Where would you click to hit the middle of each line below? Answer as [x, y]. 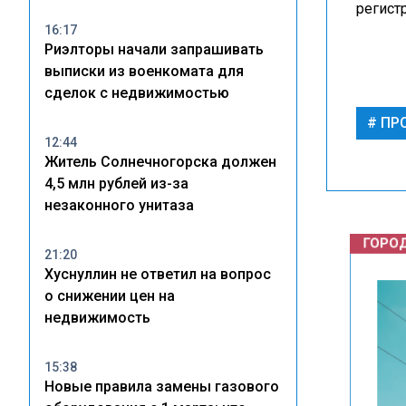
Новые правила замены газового [162, 387]
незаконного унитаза [119, 205]
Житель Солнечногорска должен [160, 162]
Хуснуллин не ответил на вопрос [158, 274]
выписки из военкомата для [144, 71]
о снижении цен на [110, 296]
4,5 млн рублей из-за [116, 184]
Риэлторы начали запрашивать [154, 49]
